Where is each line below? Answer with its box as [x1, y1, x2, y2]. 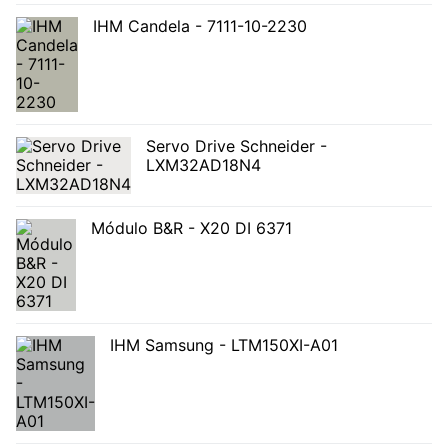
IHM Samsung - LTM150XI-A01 [110, 334, 338, 355]
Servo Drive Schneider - [146, 135, 327, 156]
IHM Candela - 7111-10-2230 [93, 15, 307, 36]
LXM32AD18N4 [146, 154, 261, 175]
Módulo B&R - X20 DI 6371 [91, 217, 292, 238]
